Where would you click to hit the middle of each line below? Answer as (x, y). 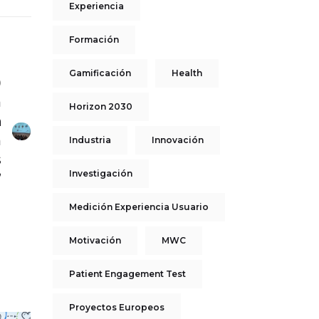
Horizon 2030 (100, 106)
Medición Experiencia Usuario (138, 207)
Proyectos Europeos (116, 307)
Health (187, 73)
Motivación (95, 240)
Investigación (100, 173)
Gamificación (100, 73)
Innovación (177, 140)
